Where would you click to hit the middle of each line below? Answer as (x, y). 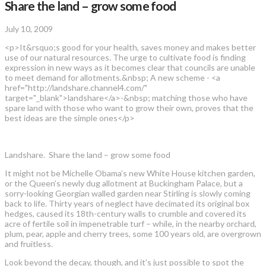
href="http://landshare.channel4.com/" (76, 87)
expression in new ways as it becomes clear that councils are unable (130, 67)
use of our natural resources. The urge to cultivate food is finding (125, 57)
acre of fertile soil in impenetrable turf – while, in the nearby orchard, (131, 223)
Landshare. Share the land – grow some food (88, 154)
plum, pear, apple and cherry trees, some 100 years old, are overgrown (133, 233)
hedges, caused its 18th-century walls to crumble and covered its (126, 213)
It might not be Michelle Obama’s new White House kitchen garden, (130, 173)
